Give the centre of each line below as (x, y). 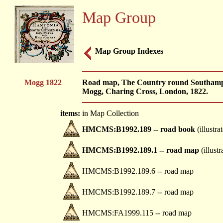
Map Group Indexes (129, 51)
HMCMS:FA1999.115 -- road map (137, 213)
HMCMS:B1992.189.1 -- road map (141, 150)
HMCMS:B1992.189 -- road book (139, 129)
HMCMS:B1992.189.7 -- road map (138, 192)
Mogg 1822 (43, 82)
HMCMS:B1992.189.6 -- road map (138, 171)
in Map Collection (111, 113)
